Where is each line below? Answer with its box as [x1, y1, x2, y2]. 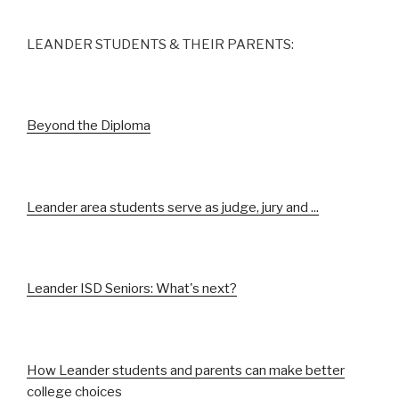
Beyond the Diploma [27, 118, 151, 134]
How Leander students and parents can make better [27, 362, 345, 379]
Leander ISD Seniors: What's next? [27, 281, 237, 297]
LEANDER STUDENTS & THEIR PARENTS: [27, 36, 294, 53]
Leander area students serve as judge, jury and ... [27, 199, 319, 216]
